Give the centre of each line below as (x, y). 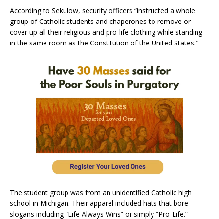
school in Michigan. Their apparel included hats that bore (99, 203)
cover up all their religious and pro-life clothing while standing (106, 32)
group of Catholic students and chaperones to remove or (100, 22)
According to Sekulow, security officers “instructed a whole (102, 11)
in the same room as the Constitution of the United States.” (104, 43)
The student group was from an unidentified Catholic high (101, 193)
